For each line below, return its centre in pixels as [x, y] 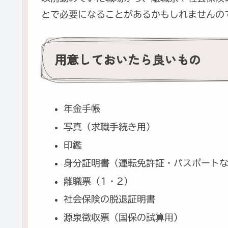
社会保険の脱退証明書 [109, 199]
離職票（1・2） [98, 181]
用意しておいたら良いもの [128, 60]
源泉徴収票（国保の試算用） [123, 217]
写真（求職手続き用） [109, 126]
